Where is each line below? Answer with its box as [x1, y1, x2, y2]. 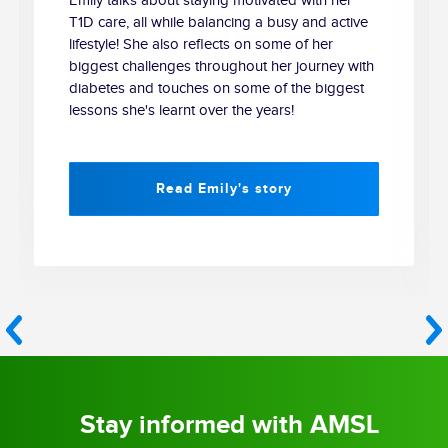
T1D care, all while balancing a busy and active [69, 14, 369, 32]
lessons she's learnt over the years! [69, 102, 295, 120]
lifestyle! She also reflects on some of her [69, 36, 334, 54]
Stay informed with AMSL [79, 410, 379, 442]
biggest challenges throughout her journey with [69, 58, 375, 76]
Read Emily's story [156, 180, 293, 198]
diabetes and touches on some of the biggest [69, 80, 365, 98]
